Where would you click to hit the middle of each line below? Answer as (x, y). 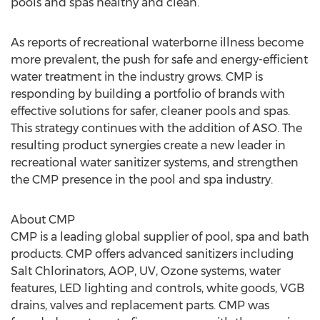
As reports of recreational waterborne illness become (157, 42)
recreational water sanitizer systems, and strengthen (155, 162)
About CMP (43, 220)
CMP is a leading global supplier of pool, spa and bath (160, 237)
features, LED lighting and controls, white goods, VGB (157, 288)
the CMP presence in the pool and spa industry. (142, 180)
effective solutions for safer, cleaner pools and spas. (150, 111)
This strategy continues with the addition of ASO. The (156, 128)
